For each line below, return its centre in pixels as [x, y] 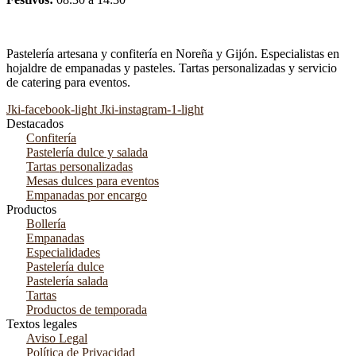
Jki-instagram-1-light [152, 110]
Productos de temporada [87, 310]
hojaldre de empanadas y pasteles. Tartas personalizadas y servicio [172, 68]
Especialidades [63, 253]
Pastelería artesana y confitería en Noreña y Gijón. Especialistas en [173, 54]
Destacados [35, 124]
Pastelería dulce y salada [87, 153]
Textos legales [42, 324]
